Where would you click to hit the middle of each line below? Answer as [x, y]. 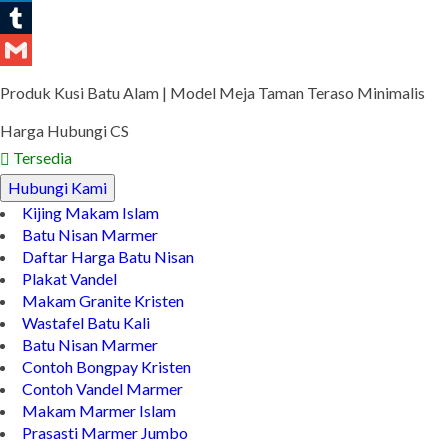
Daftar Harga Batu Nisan [108, 289]
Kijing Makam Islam [90, 245]
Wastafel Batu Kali [86, 355]
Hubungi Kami [57, 220]
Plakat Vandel [69, 311]
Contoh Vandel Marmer [102, 421]
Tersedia [41, 190]
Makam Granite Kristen [103, 333]
